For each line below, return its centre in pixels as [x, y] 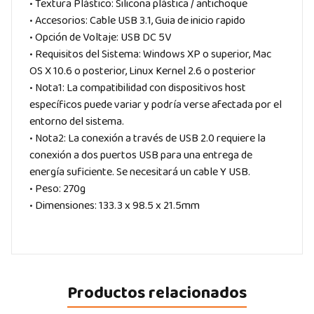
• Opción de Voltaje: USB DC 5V [100, 37]
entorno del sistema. [77, 122]
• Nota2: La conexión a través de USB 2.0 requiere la [148, 138]
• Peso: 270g [57, 189]
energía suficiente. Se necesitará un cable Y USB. [140, 172]
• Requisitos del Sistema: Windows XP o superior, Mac [150, 54]
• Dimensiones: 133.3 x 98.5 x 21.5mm [115, 206]
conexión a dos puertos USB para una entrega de [141, 155]
